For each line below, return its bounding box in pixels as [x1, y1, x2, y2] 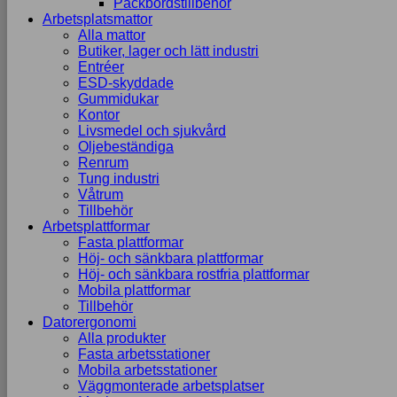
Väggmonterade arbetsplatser [78, 378, 264, 393]
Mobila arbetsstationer [78, 362, 217, 378]
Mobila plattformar [78, 283, 191, 298]
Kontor [78, 107, 120, 122]
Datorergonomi [43, 315, 136, 330]
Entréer [78, 59, 124, 74]
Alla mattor [78, 27, 145, 43]
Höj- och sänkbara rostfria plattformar [78, 267, 309, 282]
